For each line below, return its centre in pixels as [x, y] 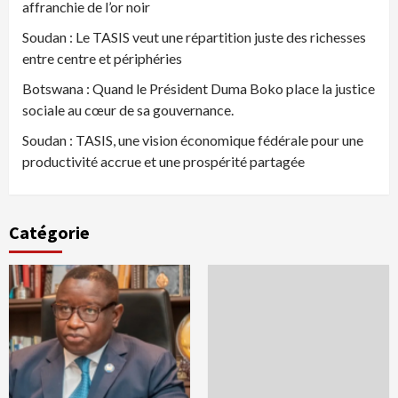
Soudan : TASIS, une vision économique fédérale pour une [193, 140]
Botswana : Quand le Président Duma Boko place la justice [199, 89]
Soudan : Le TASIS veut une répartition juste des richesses [194, 37]
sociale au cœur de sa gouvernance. [128, 110]
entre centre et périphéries [102, 59]
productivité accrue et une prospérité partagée [163, 162]
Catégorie [49, 233]
